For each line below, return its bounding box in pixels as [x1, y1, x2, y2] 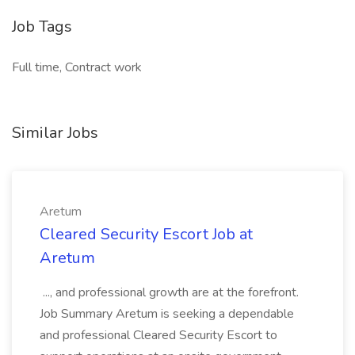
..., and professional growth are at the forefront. [40, 284, 299, 301]
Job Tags [12, 16, 72, 37]
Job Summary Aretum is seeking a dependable [40, 305, 294, 323]
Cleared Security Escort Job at [40, 223, 253, 245]
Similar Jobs [12, 122, 98, 143]
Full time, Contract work [12, 59, 142, 76]
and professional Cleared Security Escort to [40, 326, 277, 344]
